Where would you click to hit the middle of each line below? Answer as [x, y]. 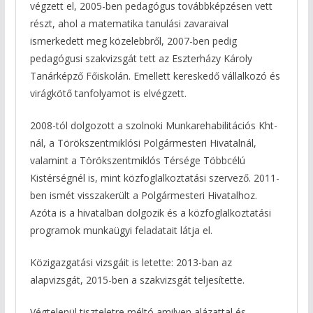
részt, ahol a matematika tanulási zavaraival [129, 24]
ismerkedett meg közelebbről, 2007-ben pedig [133, 41]
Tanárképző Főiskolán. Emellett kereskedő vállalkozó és [155, 76]
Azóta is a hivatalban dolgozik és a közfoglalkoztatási [150, 213]
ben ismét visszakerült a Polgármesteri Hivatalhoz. [143, 196]
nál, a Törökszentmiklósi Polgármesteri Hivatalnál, [143, 143]
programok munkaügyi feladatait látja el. [121, 231]
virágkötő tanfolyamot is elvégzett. [108, 94]
